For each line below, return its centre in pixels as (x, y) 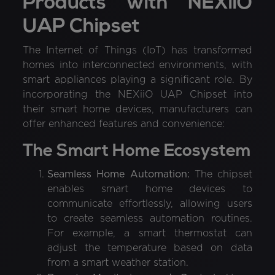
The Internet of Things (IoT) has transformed (137, 50)
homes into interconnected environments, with (137, 65)
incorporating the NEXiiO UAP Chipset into (137, 95)
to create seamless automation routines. (150, 219)
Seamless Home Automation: (118, 174)
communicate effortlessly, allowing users (150, 204)
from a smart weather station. (118, 263)
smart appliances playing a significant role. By (137, 80)
